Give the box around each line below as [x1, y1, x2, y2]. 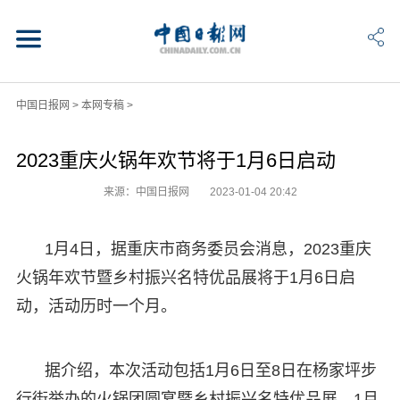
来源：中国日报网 [103, 185, 192, 198]
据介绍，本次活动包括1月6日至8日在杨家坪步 [44, 361, 377, 379]
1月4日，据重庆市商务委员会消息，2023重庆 [44, 239, 371, 258]
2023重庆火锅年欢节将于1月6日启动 [15, 148, 336, 171]
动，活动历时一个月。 [15, 296, 177, 315]
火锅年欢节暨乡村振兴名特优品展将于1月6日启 [15, 268, 355, 287]
